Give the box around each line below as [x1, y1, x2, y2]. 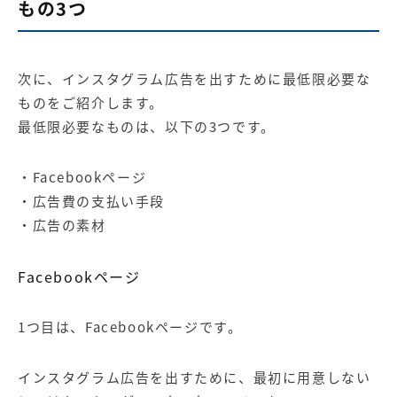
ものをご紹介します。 [18, 93, 164, 113]
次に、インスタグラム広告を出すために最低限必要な [18, 69, 371, 90]
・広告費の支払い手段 [18, 191, 165, 212]
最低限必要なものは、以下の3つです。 [18, 117, 276, 137]
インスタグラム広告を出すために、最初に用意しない [18, 368, 371, 388]
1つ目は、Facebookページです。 [18, 317, 243, 338]
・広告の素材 [18, 215, 106, 236]
